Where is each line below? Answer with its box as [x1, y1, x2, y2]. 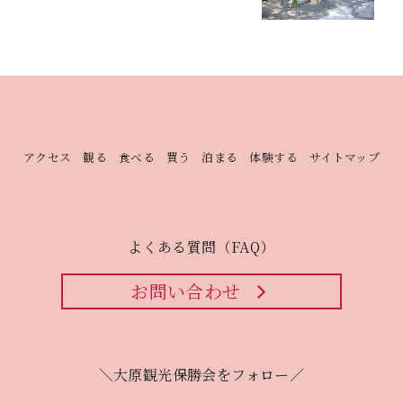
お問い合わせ [130, 278, 241, 305]
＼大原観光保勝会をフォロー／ [98, 364, 305, 386]
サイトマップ [309, 148, 381, 166]
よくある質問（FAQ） [128, 237, 275, 258]
